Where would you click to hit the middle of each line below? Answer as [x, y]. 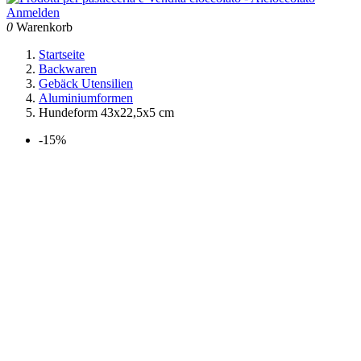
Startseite [62, 54]
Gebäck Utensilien [86, 83]
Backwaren [68, 69]
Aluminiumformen [86, 98]
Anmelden [33, 12]
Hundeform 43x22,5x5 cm [106, 112]
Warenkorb [44, 27]
